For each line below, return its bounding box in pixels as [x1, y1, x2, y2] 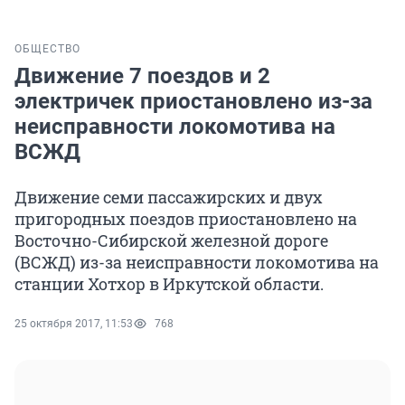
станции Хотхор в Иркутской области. [14, 273, 324, 296]
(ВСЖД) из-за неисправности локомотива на [14, 251, 379, 274]
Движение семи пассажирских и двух [14, 186, 323, 209]
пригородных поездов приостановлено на [14, 208, 357, 231]
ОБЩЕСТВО [14, 42, 80, 56]
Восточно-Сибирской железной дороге [14, 230, 328, 252]
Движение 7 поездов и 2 [14, 63, 270, 89]
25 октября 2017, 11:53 [14, 317, 133, 331]
